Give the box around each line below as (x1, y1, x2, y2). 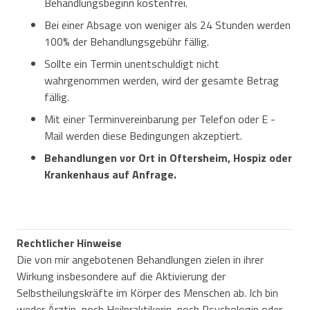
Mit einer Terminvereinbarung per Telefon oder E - (44, 110, 275, 127)
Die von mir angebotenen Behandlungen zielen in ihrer (17, 250, 264, 268)
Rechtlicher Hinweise (17, 234, 122, 251)
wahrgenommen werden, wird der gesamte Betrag (44, 71, 279, 89)
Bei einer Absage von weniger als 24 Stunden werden (44, 16, 291, 33)
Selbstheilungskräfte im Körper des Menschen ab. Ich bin (17, 284, 278, 301)
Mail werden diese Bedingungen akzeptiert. (44, 127, 242, 144)
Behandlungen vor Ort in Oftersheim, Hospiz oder (44, 149, 292, 166)
